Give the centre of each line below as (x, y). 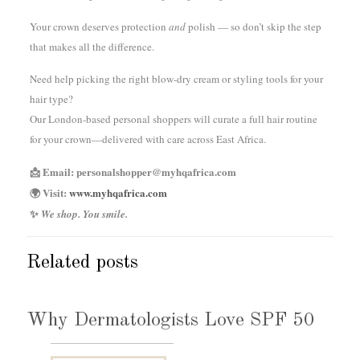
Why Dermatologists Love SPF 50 (171, 321)
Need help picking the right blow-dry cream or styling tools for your (176, 79)
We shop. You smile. (84, 214)
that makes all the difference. (92, 47)
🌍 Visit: (49, 192)
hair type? (51, 99)
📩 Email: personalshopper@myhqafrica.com (133, 172)
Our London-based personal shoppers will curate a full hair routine (173, 119)
